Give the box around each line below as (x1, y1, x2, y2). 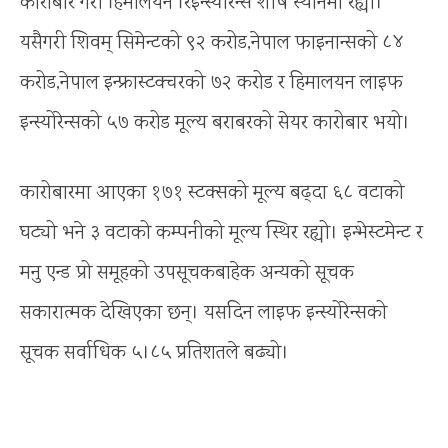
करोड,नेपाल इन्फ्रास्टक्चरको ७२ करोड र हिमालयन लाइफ (20, 68, 403, 98)
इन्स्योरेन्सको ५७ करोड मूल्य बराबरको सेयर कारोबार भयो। (20, 108, 410, 138)
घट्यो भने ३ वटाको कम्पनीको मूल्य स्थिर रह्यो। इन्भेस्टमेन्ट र (20, 218, 423, 248)
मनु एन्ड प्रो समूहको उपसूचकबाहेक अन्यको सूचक (20, 258, 354, 288)
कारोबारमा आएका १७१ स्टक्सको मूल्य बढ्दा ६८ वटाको (20, 178, 404, 208)
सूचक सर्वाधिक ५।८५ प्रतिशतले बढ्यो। (20, 338, 289, 368)
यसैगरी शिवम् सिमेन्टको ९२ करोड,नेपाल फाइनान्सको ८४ (20, 28, 405, 58)
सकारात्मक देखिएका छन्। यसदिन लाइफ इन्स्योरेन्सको (20, 298, 387, 328)
